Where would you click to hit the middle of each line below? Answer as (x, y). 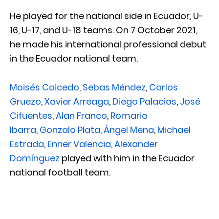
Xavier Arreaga (77, 101)
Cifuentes (31, 115)
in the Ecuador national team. (74, 58)
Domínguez (35, 158)
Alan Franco (81, 115)
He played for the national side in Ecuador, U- (107, 16)
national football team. (60, 172)
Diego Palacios (144, 101)
